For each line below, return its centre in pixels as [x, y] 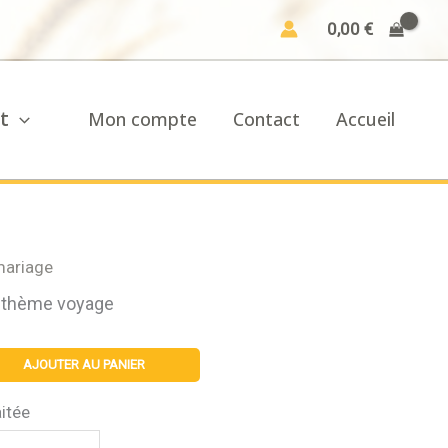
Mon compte [142, 119]
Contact [266, 119]
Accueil [365, 119]
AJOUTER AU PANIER [83, 364]
